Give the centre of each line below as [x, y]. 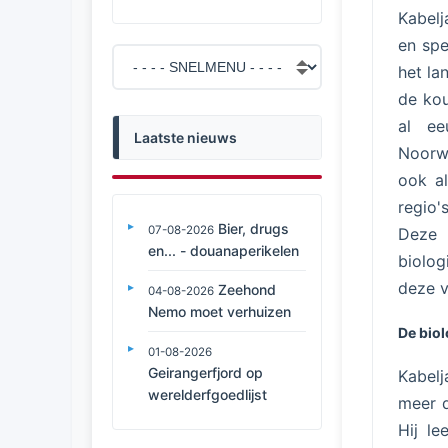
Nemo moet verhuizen [219, 311]
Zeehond [247, 289]
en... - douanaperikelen [223, 250]
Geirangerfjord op [205, 372]
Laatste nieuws [185, 137]
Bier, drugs [253, 228]
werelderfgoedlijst [207, 394]
